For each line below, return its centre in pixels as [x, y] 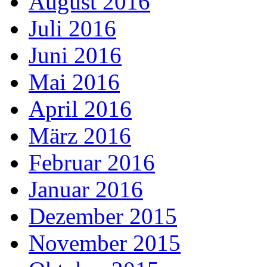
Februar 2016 [92, 163]
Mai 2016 [74, 82]
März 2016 [80, 136]
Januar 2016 [86, 190]
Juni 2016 [75, 55]
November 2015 [105, 243]
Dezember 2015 [103, 216]
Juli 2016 [72, 29]
